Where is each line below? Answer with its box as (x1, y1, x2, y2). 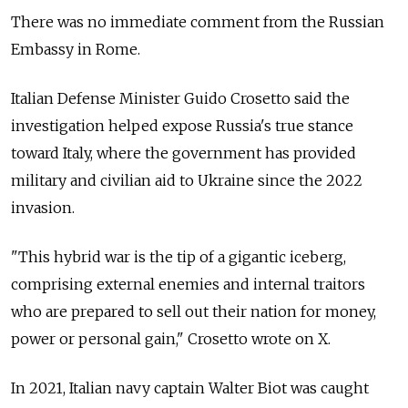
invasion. (11, 199, 75, 217)
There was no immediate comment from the (11, 13, 325, 31)
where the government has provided (97, 144, 356, 162)
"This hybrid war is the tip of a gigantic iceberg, (11, 248, 346, 266)
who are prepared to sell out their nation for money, (11, 302, 376, 321)
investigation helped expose (11, 117, 212, 135)
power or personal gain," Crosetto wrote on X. (11, 330, 331, 348)
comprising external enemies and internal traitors (11, 275, 365, 293)
